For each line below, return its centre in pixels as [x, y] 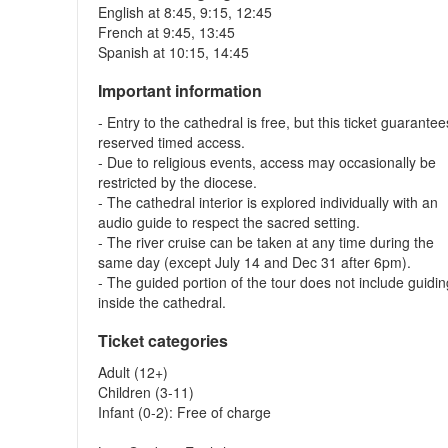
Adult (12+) [133, 372]
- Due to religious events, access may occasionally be [267, 162]
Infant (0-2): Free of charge [185, 412]
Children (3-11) [146, 392]
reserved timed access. [172, 142]
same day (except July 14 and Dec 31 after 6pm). [255, 262]
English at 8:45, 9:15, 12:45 [185, 12]
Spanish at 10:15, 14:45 [174, 52]
